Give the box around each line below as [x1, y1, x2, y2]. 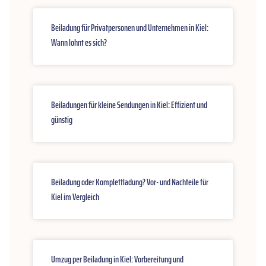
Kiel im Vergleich [51, 189, 99, 205]
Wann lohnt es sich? [51, 35, 107, 50]
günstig [51, 112, 72, 128]
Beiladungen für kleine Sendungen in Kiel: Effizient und [51, 97, 207, 113]
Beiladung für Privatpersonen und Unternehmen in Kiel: [51, 20, 208, 36]
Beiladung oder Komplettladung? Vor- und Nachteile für [51, 175, 208, 190]
